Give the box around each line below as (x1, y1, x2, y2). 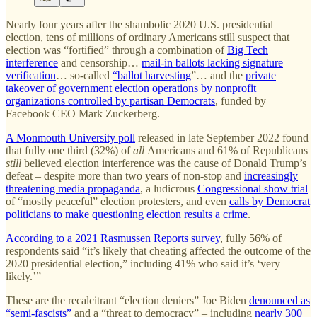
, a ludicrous (140, 182, 197, 195)
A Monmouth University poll (6, 131, 135, 144)
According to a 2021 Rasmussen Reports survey (6, 231, 220, 244)
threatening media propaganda (6, 182, 140, 195)
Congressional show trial (197, 182, 308, 195)
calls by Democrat (229, 195, 310, 207)
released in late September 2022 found (135, 131, 309, 144)
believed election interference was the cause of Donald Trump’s (24, 156, 306, 169)
